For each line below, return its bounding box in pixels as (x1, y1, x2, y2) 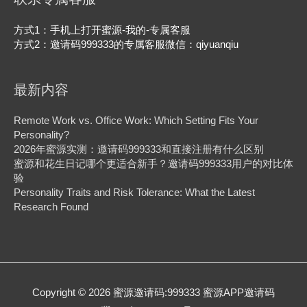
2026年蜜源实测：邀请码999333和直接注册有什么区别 (14, 144, 264, 156)
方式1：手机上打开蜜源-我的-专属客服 (14, 24, 191, 36)
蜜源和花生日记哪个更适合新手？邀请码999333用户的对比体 (14, 158, 293, 170)
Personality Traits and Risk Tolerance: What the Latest (14, 187, 255, 199)
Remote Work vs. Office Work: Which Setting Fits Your (14, 115, 258, 127)
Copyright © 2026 (32, 286, 113, 298)
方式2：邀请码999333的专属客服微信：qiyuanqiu (14, 38, 238, 50)
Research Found (14, 201, 88, 213)
